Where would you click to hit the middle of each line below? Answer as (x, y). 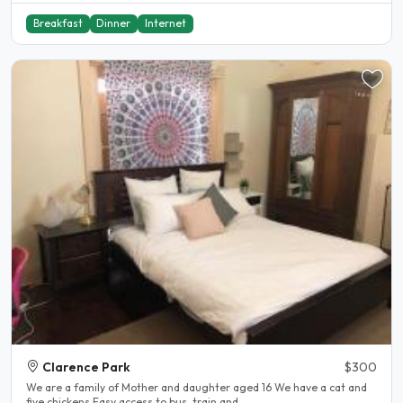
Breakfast (58, 23)
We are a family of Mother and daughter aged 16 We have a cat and (197, 387)
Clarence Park (86, 367)
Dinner (114, 23)
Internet (165, 23)
